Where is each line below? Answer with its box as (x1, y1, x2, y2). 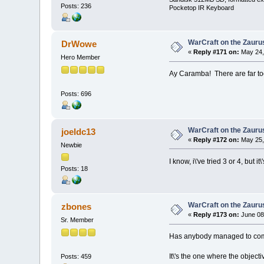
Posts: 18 (61, 165, 88, 173)
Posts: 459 (61, 252, 92, 260)
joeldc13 (61, 126, 95, 137)
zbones (61, 202, 91, 212)
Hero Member (61, 54, 101, 61)
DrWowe (61, 39, 97, 49)
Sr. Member (61, 216, 94, 224)
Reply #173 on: (193, 211, 240, 219)
